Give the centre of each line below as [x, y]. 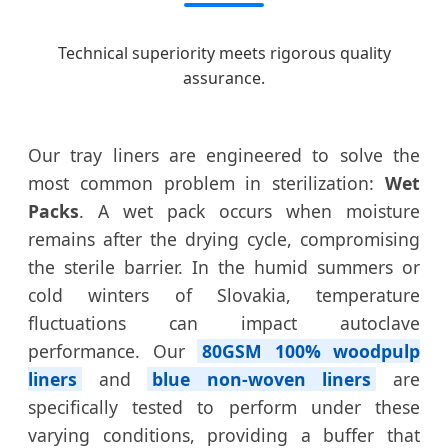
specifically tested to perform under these [224, 406]
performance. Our [112, 350]
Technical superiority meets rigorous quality [224, 52]
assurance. [224, 77]
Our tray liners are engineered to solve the [224, 154]
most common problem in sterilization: [206, 182]
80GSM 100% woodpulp [311, 350]
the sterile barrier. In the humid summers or [224, 266]
